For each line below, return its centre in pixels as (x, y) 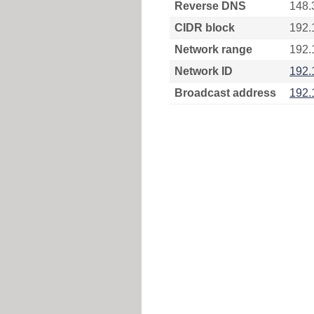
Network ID (204, 71)
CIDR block (205, 28)
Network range (213, 49)
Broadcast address (225, 93)
